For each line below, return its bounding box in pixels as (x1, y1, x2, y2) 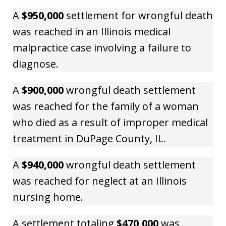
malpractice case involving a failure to (13, 40, 191, 54)
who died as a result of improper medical (13, 115, 208, 129)
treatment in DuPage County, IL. (13, 131, 166, 145)
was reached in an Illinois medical (13, 24, 171, 38)
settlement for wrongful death (64, 8, 213, 22)
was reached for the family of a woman (13, 99, 199, 113)
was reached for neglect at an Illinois (13, 174, 187, 188)
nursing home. (13, 190, 83, 204)
